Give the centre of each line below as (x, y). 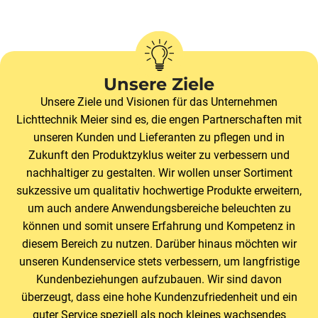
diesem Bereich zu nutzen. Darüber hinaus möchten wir (159, 244)
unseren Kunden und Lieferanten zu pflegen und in (159, 138)
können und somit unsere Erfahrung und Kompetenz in (159, 226)
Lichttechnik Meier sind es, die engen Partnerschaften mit (159, 120)
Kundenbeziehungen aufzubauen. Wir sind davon (159, 280)
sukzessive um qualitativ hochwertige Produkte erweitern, (159, 191)
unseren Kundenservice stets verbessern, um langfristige (159, 262)
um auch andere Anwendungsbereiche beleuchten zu (159, 209)
